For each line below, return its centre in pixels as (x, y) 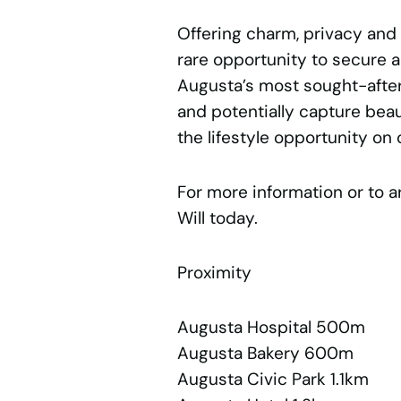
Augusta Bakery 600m (265, 354)
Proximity (214, 273)
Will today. (217, 218)
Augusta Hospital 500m (271, 328)
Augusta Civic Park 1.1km (273, 380)
